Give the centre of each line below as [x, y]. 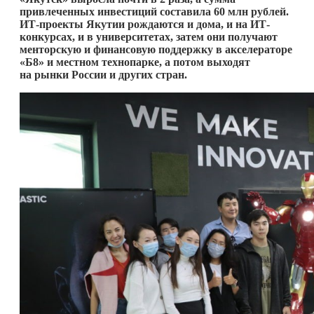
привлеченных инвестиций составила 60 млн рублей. [154, 11]
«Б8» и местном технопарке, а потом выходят [135, 62]
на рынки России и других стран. [105, 74]
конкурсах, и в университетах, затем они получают [149, 36]
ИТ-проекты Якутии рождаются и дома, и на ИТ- [145, 24]
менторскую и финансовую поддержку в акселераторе [156, 49]
